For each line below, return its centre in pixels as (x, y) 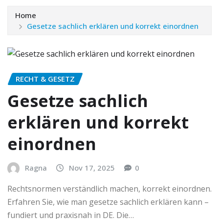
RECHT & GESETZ (45, 79)
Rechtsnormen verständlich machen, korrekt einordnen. (109, 189)
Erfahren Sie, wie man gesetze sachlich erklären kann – (108, 202)
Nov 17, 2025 (92, 167)
